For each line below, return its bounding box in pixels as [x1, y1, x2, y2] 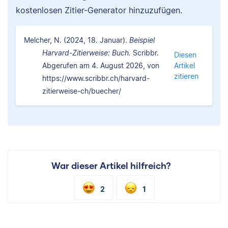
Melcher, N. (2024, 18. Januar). [24, 36, 129, 45]
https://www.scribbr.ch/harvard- [42, 74, 150, 83]
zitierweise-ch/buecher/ [42, 87, 121, 96]
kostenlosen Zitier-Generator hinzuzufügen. [16, 5, 182, 16]
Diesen [174, 50, 196, 60]
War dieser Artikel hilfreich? [51, 160, 171, 172]
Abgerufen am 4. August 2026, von [42, 61, 159, 70]
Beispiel [129, 36, 155, 45]
